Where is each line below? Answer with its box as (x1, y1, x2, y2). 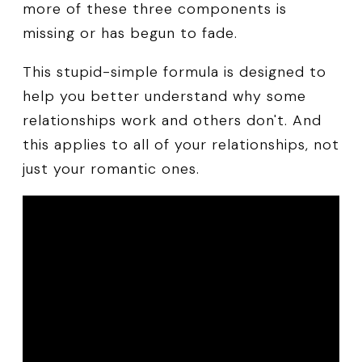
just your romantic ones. (23, 159, 200, 179)
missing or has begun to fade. (23, 23, 238, 44)
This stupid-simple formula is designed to (23, 62, 326, 82)
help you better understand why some (23, 86, 306, 107)
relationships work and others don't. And (23, 111, 322, 131)
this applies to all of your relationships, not (23, 135, 339, 155)
